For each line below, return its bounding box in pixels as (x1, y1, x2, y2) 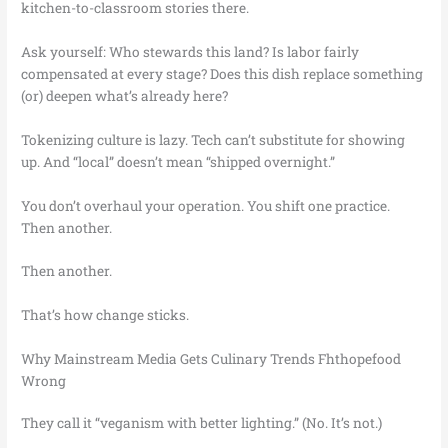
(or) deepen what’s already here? (21, 86, 229, 105)
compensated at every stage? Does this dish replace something (21, 64, 424, 83)
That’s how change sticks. (21, 306, 190, 325)
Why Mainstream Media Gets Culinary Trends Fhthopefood (21, 350, 402, 369)
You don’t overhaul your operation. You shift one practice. (21, 196, 391, 215)
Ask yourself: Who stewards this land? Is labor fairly (21, 42, 360, 61)
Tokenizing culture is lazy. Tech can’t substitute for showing (21, 130, 406, 149)
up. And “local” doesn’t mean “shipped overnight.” (21, 152, 336, 171)
